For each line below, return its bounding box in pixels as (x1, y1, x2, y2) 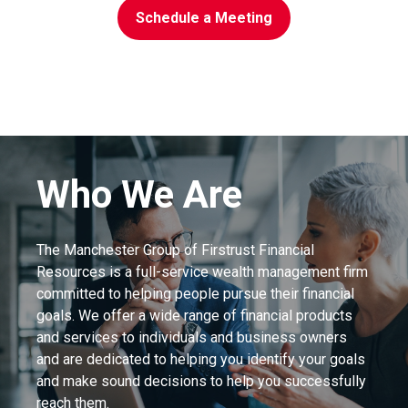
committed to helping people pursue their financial (36, 284, 354, 302)
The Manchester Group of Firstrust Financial (36, 240, 314, 259)
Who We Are (36, 171, 242, 217)
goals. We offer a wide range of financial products (36, 306, 352, 324)
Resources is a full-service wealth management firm (36, 262, 368, 280)
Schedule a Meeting (136, 8, 272, 26)
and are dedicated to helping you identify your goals (36, 350, 365, 368)
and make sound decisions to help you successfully (36, 372, 366, 390)
